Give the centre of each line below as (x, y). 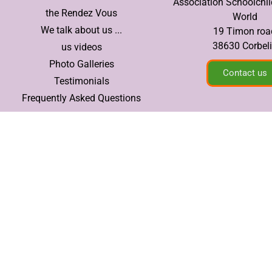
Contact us (245, 73)
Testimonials (81, 81)
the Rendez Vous (82, 13)
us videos (81, 47)
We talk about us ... (82, 30)
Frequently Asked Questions (82, 98)
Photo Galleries (81, 64)
